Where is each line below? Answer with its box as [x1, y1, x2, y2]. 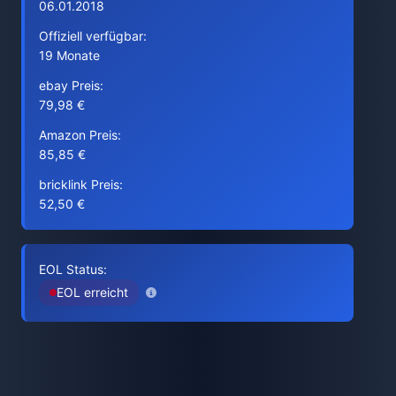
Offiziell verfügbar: [39, 28, 147, 43]
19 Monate [39, 48, 100, 63]
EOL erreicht [57, 285, 128, 300]
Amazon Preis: [39, 127, 121, 142]
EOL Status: [39, 262, 107, 277]
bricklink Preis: [39, 177, 123, 192]
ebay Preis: [39, 78, 103, 93]
